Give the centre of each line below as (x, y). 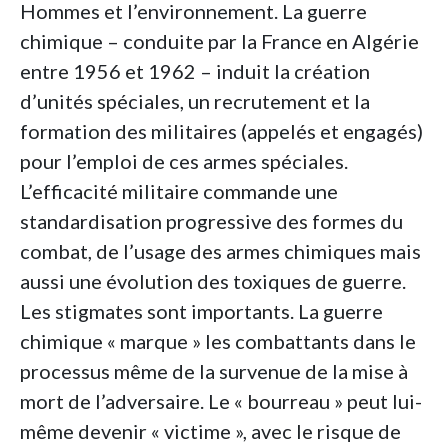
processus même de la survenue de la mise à (214, 371)
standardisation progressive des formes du (211, 221)
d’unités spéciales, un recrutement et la (195, 101)
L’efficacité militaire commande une (179, 191)
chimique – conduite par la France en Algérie (219, 41)
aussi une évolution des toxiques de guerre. (213, 281)
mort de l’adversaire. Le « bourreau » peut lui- (221, 401)
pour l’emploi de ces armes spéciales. (184, 161)
